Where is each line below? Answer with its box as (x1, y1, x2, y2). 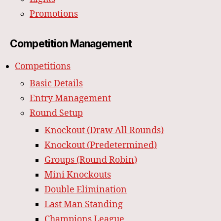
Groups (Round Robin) (44, 154, 137, 166)
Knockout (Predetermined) (44, 140, 157, 151)
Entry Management (30, 93, 111, 105)
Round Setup (30, 108, 83, 119)
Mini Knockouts (44, 169, 111, 181)
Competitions (15, 61, 71, 73)
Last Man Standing (44, 199, 123, 211)
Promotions (30, 8, 78, 20)
